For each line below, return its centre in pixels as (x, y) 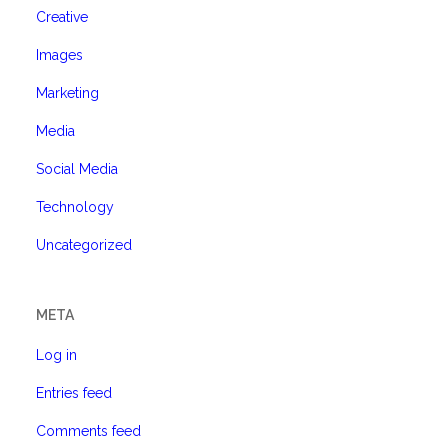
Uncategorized (84, 245)
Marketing (67, 93)
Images (59, 55)
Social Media (77, 169)
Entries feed (74, 393)
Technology (75, 207)
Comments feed (88, 431)
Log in (56, 355)
